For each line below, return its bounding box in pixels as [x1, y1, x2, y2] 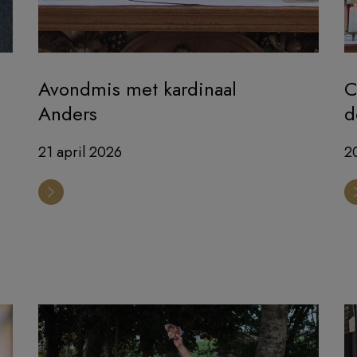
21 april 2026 [38, 141, 122, 163]
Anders [38, 99, 97, 127]
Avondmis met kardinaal [38, 74, 237, 103]
